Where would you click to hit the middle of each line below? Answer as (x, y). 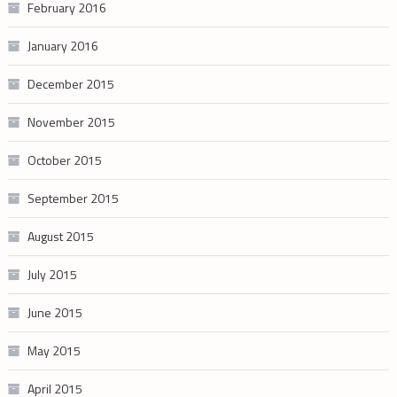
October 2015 (64, 160)
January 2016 (62, 45)
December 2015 (70, 83)
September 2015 (73, 198)
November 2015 (71, 121)
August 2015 (60, 236)
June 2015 (54, 312)
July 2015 (52, 274)
